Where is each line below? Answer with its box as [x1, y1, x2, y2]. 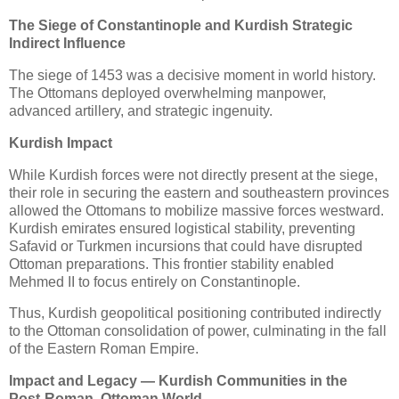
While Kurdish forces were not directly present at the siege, [9, 167, 378, 183]
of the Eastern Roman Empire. [9, 341, 199, 357]
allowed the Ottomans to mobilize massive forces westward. [9, 202, 384, 218]
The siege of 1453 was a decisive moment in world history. [9, 68, 376, 83]
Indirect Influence [9, 36, 126, 52]
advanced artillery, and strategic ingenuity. [9, 103, 273, 118]
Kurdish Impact [9, 134, 112, 151]
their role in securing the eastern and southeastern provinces [9, 184, 389, 200]
